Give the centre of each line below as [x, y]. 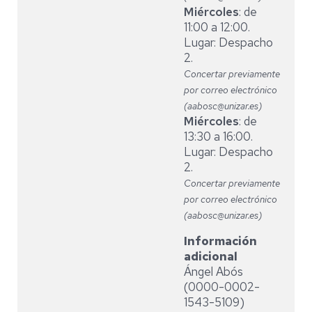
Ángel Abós [213, 272]
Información [220, 241]
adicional [210, 256]
